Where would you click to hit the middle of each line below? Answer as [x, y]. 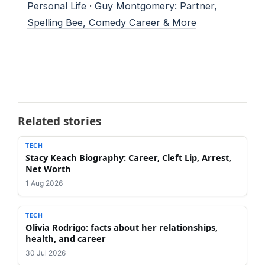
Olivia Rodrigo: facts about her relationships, [122, 227]
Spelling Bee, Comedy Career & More [112, 22]
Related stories [59, 121]
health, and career [66, 238]
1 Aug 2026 [44, 183]
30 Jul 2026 [46, 253]
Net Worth [48, 168]
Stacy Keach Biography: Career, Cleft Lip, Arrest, [128, 157]
